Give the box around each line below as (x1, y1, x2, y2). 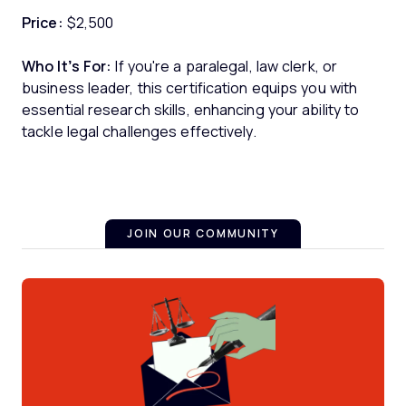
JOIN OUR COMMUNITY (127, 227, 279, 240)
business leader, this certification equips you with (22, 80, 358, 96)
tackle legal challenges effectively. (22, 123, 256, 140)
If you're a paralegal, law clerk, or (111, 58, 338, 74)
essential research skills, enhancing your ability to (22, 101, 360, 118)
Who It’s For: (22, 58, 112, 74)
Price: (22, 14, 63, 31)
